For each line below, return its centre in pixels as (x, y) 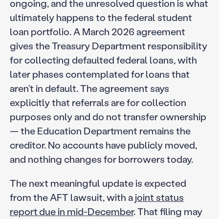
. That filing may (168, 211)
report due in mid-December (71, 211)
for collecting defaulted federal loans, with (103, 60)
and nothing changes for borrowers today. (101, 159)
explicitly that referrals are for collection (98, 102)
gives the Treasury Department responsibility (108, 46)
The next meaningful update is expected (98, 183)
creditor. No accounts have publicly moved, (103, 145)
